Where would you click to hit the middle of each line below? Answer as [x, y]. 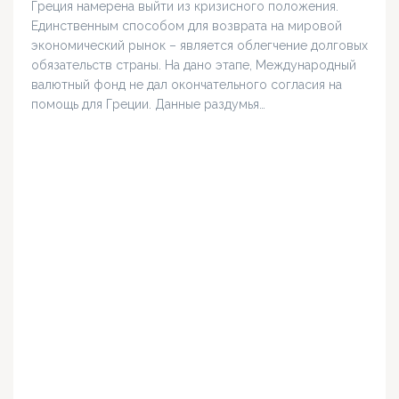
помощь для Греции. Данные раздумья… [148, 105]
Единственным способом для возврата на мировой [187, 26]
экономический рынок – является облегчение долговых [199, 46]
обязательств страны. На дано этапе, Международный [194, 65]
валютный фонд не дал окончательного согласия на [187, 85]
